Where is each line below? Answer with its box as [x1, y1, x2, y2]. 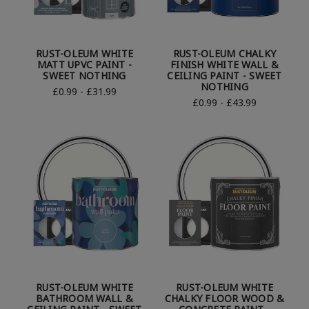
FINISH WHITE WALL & [170, 57, 279, 71]
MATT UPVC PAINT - [37, 57, 132, 71]
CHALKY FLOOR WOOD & [164, 292, 285, 306]
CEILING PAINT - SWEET [167, 68, 282, 82]
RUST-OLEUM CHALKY [172, 46, 277, 60]
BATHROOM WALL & [36, 292, 133, 306]
